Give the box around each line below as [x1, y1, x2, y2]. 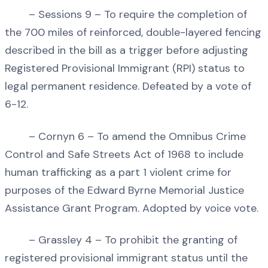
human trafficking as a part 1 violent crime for [5, 165, 232, 179]
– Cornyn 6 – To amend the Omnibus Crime [5, 129, 246, 144]
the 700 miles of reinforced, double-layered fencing [5, 25, 261, 40]
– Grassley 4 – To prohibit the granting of [5, 233, 237, 248]
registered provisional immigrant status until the [5, 251, 248, 266]
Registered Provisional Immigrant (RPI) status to [5, 61, 245, 76]
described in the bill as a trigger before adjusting [5, 43, 248, 58]
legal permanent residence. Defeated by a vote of [5, 79, 251, 94]
